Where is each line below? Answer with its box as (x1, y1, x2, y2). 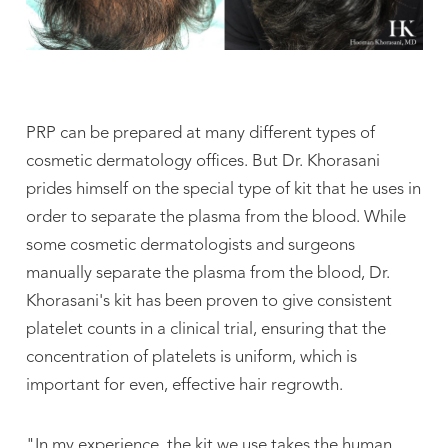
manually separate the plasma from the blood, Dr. (25, 265, 390, 283)
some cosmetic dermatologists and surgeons (25, 237, 355, 255)
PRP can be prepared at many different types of (25, 125, 375, 143)
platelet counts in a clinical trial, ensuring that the (25, 321, 386, 339)
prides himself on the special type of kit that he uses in (25, 181, 421, 199)
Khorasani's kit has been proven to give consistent (25, 293, 392, 311)
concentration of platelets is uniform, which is (25, 349, 357, 367)
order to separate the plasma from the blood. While (25, 209, 406, 227)
